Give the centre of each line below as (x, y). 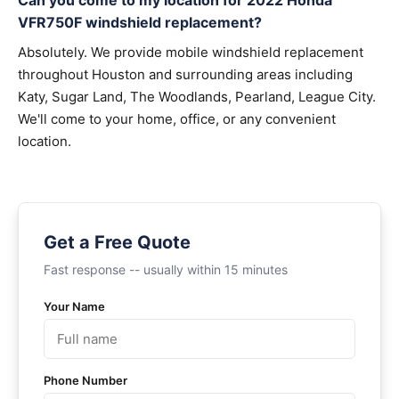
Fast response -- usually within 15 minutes (166, 269)
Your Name (74, 306)
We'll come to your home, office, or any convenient (177, 119)
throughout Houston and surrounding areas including (185, 74)
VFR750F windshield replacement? (140, 22)
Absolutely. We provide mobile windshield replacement (191, 52)
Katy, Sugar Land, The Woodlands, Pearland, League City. (197, 97)
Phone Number (85, 380)
